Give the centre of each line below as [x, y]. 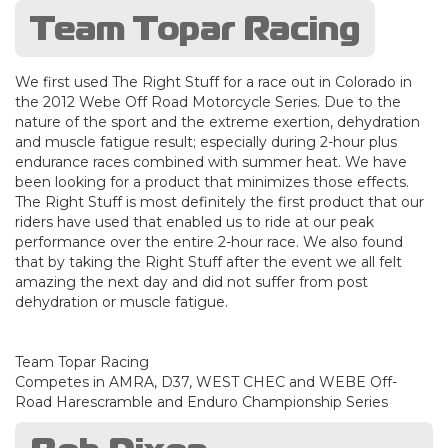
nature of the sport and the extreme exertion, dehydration [217, 121]
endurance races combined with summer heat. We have [211, 161]
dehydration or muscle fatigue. [121, 301]
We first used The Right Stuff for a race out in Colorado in [213, 81]
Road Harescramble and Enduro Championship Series [201, 401]
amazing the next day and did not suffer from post [191, 281]
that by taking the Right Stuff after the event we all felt [208, 261]
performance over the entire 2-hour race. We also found [209, 241]
